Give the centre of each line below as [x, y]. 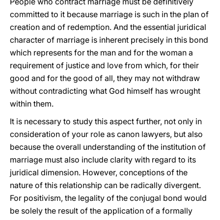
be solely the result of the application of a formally [101, 211]
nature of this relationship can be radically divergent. [105, 185]
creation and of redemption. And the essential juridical [108, 27]
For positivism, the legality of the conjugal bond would [108, 198]
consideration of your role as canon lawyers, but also [106, 134]
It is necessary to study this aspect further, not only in [106, 121]
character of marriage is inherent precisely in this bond [109, 40]
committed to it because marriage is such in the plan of [109, 14]
